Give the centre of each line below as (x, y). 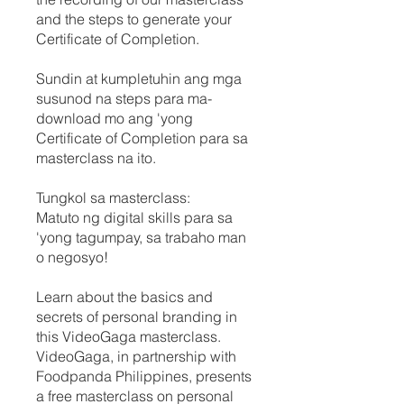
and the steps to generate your (134, 18)
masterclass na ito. (96, 157)
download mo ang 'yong (115, 118)
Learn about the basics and (124, 296)
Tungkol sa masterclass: (113, 197)
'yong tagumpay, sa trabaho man (141, 237)
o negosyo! (72, 257)
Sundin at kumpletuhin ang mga (139, 78)
